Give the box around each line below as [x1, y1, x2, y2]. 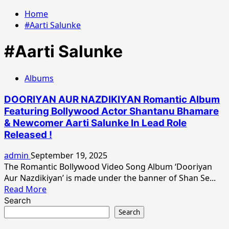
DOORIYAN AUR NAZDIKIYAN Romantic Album [4, 93, 220, 105]
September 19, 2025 [31, 150, 107, 162]
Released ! [4, 128, 52, 141]
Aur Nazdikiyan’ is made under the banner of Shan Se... [4, 172, 216, 184]
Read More [4, 184, 47, 195]
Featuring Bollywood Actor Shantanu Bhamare [4, 105, 219, 117]
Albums [25, 72, 54, 84]
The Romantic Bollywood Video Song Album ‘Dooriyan [4, 161, 212, 173]
